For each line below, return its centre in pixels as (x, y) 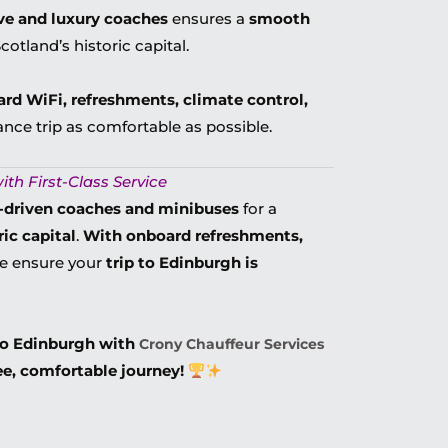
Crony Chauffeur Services (232, 344)
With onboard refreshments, (193, 235)
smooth (280, 18)
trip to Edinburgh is (182, 262)
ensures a (209, 18)
